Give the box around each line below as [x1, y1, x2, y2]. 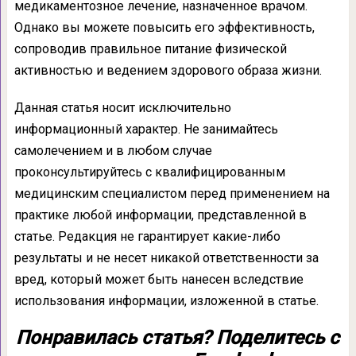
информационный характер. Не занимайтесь [14, 121, 278, 137]
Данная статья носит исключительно [14, 99, 231, 115]
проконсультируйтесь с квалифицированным [14, 164, 285, 180]
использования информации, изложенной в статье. [14, 292, 319, 308]
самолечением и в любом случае [14, 142, 212, 158]
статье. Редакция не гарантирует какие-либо [14, 228, 281, 244]
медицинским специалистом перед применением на [14, 185, 330, 201]
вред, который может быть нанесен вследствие [14, 271, 304, 287]
